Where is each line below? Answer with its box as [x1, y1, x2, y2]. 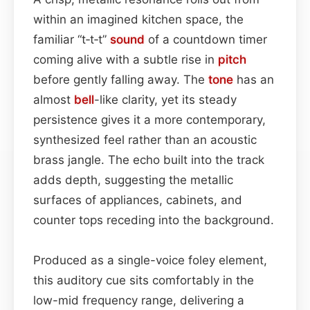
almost [33, 92, 74, 107]
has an [233, 72, 274, 86]
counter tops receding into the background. [33, 212, 274, 227]
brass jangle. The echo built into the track [33, 152, 264, 167]
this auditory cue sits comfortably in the [33, 273, 254, 287]
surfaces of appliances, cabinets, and [33, 192, 242, 207]
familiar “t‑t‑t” [33, 32, 110, 46]
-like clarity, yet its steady [94, 92, 237, 107]
